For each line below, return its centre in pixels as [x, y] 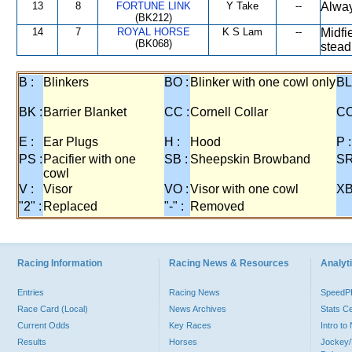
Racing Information [60, 263]
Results [32, 342]
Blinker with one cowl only [263, 82]
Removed [217, 206]
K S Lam [242, 32]
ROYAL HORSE [153, 32]
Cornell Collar [229, 112]
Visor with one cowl [244, 189]
